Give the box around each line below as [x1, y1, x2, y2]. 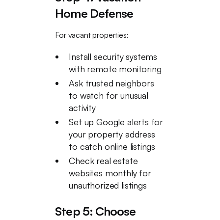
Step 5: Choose [55, 204, 136, 219]
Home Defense [55, 6, 133, 21]
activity [69, 102, 96, 113]
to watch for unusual [69, 90, 148, 101]
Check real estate [69, 155, 138, 166]
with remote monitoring [69, 63, 162, 74]
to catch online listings [69, 141, 156, 152]
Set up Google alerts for [69, 116, 164, 127]
